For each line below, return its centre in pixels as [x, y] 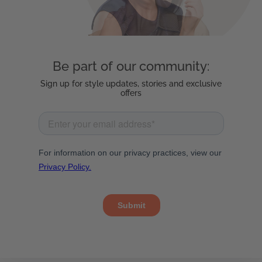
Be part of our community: [131, 66]
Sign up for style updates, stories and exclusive [131, 84]
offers [131, 93]
